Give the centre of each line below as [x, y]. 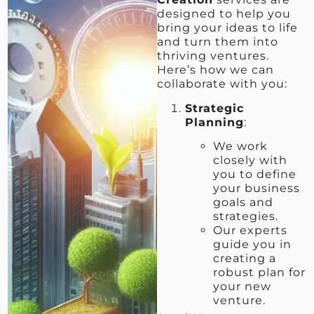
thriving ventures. [213, 56]
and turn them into [218, 42]
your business [257, 189]
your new [242, 287]
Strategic [214, 108]
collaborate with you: [222, 84]
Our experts [250, 231]
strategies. [246, 217]
